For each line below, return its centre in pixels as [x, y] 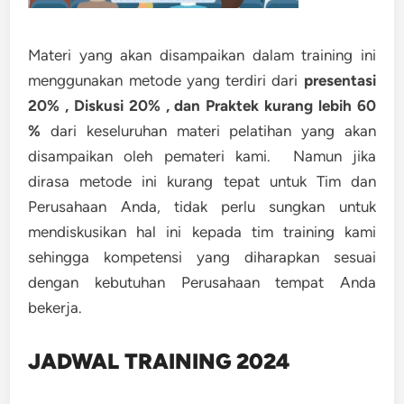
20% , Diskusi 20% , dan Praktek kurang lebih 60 [202, 106]
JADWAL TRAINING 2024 [159, 361]
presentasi [340, 80]
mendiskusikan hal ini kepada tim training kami [202, 232]
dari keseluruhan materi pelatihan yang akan [213, 131]
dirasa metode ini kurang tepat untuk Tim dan [202, 181]
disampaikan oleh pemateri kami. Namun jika [202, 156]
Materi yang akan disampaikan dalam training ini [202, 55]
